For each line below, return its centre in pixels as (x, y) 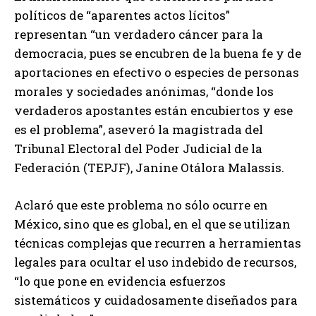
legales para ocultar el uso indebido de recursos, (155, 262)
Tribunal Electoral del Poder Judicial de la (138, 149)
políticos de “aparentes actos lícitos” (122, 16)
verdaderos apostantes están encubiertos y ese (153, 111)
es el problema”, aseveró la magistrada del (139, 130)
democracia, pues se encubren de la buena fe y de (158, 54)
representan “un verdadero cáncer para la (139, 35)
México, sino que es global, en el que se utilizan (152, 224)
